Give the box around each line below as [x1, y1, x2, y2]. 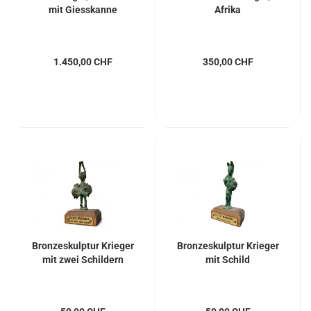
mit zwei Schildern [42, 254, 124, 265]
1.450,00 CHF [53, 56, 112, 67]
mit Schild [205, 254, 250, 265]
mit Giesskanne [48, 4, 117, 15]
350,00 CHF [202, 56, 253, 67]
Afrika [215, 4, 241, 15]
